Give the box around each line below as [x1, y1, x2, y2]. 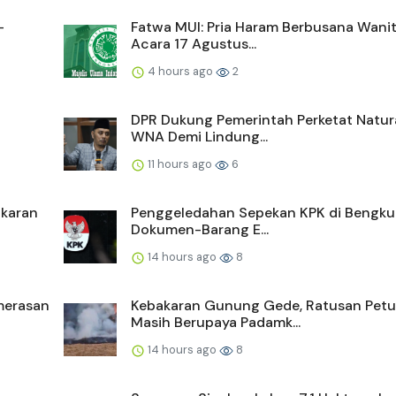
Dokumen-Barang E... [131, 220, 269, 240]
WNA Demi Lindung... [131, 127, 268, 147]
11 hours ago [145, 156, 215, 172]
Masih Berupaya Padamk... [131, 313, 301, 332]
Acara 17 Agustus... [131, 34, 256, 54]
